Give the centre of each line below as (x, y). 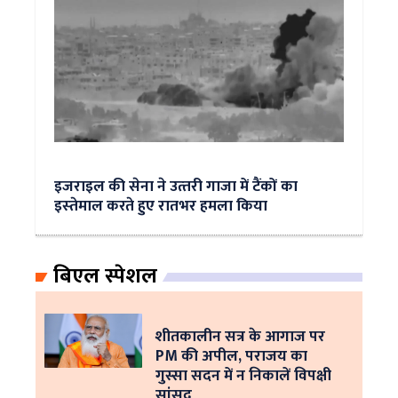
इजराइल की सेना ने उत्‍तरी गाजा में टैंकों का (176, 186)
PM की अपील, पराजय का (231, 356)
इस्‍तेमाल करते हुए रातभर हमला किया (161, 206)
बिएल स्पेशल (105, 276)
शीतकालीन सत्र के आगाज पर (240, 336)
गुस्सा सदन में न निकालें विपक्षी (243, 375)
